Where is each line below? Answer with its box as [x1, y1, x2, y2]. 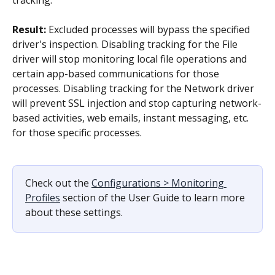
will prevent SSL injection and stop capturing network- [12, 96, 261, 110]
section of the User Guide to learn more [60, 190, 247, 204]
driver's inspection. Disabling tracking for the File [12, 37, 240, 52]
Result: [12, 23, 48, 37]
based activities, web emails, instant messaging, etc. [12, 111, 251, 125]
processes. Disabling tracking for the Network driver [12, 82, 257, 96]
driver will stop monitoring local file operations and [12, 52, 249, 66]
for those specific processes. [12, 126, 142, 140]
